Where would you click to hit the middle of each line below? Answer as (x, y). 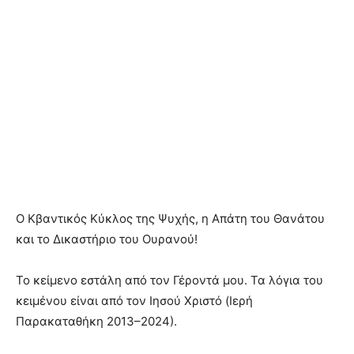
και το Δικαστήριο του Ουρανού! (107, 239)
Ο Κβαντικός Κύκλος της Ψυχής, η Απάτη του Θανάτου (170, 219)
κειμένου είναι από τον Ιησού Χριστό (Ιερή (134, 301)
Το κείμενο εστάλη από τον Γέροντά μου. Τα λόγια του (169, 281)
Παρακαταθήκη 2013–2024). (96, 322)
